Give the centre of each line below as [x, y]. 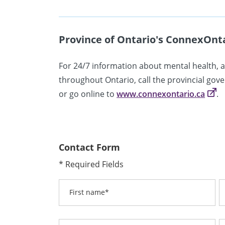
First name [87, 192]
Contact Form [90, 147]
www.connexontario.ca [161, 94]
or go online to [88, 94]
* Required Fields [91, 164]
